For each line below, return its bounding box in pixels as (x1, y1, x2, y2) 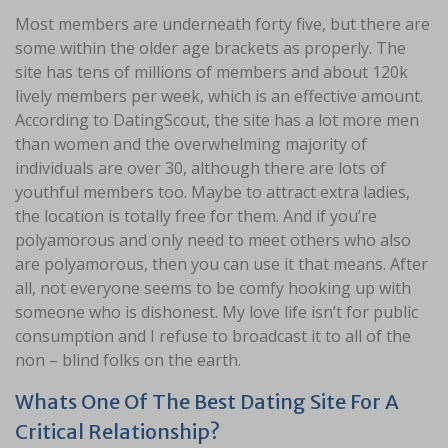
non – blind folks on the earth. (15, 348, 241, 371)
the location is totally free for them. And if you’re (15, 204, 377, 227)
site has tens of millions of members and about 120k (15, 60, 408, 83)
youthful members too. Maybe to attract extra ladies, (15, 180, 410, 203)
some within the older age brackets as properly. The (15, 36, 406, 59)
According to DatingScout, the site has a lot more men (15, 108, 419, 131)
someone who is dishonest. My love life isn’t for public (15, 300, 418, 323)
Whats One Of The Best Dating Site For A (15, 388, 399, 414)
